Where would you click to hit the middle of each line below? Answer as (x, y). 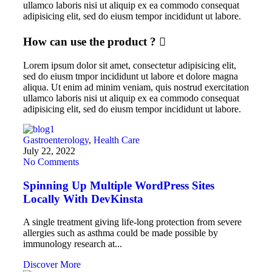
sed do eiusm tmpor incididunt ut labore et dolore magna (131, 76)
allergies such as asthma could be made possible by (121, 233)
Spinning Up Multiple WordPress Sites (119, 185)
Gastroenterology (56, 140)
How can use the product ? (90, 42)
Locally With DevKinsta (83, 199)
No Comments (51, 161)
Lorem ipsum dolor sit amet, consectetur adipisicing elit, (130, 65)
